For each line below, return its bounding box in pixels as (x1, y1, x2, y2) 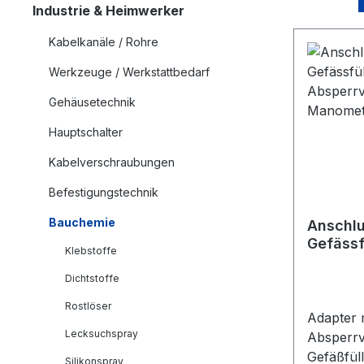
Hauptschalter (49, 125, 123, 139)
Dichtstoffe (65, 272, 119, 284)
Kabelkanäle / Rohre (49, 35, 158, 49)
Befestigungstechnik (49, 185, 158, 199)
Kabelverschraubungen (49, 155, 175, 169)
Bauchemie (49, 215, 115, 229)
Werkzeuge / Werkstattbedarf (49, 65, 210, 79)
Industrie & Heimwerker (32, 2, 184, 19)
